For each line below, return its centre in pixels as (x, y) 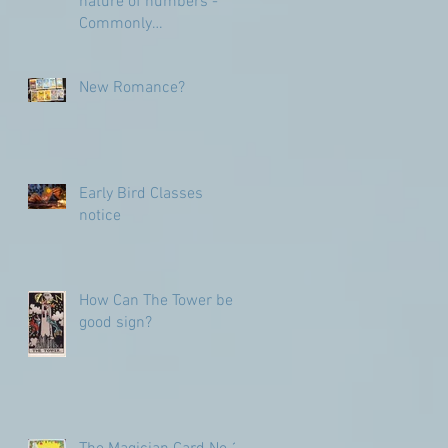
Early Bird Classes (141, 193)
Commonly (115, 23)
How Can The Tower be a (162, 300)
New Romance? (132, 87)
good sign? (115, 322)
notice (100, 215)
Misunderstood (130, 45)
